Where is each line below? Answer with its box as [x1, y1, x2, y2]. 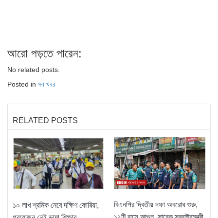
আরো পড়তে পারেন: [7, 47, 82, 60]
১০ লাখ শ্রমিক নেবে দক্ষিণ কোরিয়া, [13, 201, 99, 210]
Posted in [7, 80, 38, 89]
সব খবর [38, 80, 55, 89]
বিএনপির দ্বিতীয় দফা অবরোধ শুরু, [114, 200, 198, 209]
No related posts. [7, 66, 60, 74]
